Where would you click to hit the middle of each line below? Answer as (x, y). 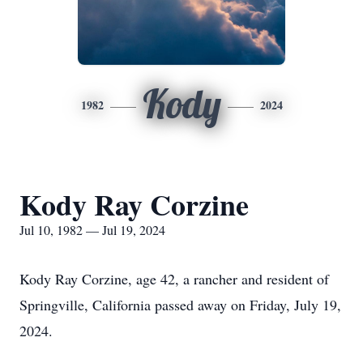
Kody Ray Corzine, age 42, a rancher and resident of (174, 279)
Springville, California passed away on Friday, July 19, (180, 305)
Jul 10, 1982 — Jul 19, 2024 (92, 230)
